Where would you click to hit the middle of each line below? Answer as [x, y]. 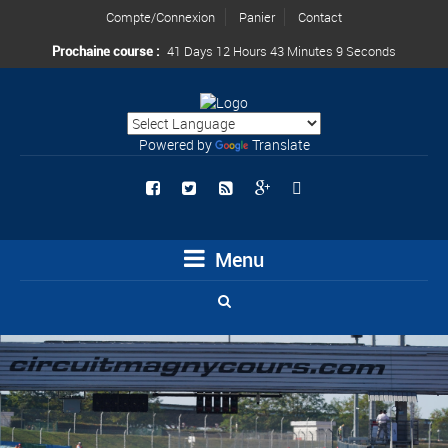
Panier [256, 17]
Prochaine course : [107, 51]
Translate [280, 145]
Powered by [176, 145]
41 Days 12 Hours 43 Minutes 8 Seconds [281, 51]
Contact [320, 17]
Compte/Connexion [160, 17]
